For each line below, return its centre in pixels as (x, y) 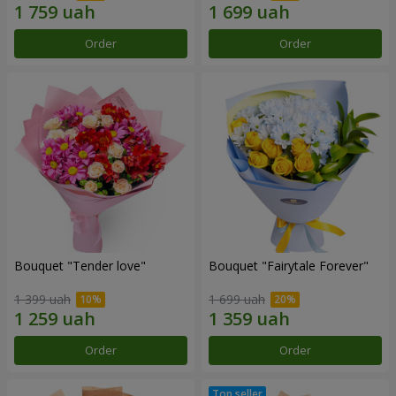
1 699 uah (237, 300)
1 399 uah (42, 300)
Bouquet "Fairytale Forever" (289, 265)
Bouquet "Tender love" (80, 265)
